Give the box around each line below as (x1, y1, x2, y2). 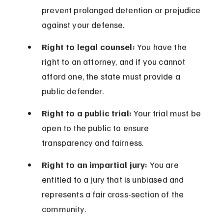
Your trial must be (131, 108, 203, 119)
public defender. (42, 85, 104, 97)
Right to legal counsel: (42, 41, 135, 53)
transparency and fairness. (42, 137, 144, 148)
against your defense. (42, 19, 125, 30)
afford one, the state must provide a (42, 71, 183, 82)
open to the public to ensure (42, 122, 151, 134)
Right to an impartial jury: (42, 159, 148, 170)
